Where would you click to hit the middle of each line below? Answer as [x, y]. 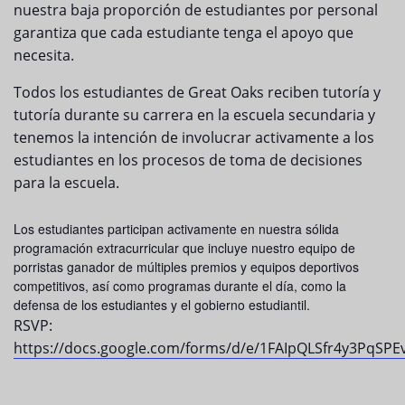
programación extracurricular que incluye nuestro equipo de [184, 248]
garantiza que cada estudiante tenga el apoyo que [184, 33]
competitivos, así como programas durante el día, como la [180, 286]
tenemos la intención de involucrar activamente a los [194, 138]
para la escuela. [66, 183]
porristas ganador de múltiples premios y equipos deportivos [186, 267]
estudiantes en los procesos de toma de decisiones [188, 160]
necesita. [44, 56]
